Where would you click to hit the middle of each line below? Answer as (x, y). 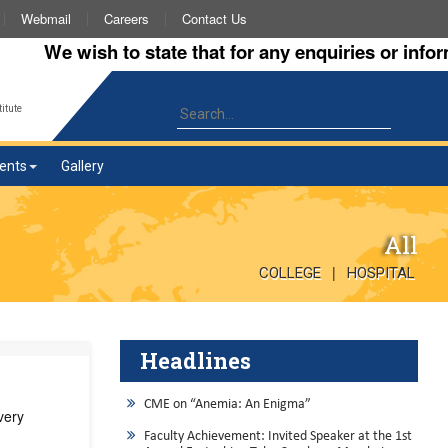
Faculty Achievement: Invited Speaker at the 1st (277, 436)
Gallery (82, 166)
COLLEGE (290, 272)
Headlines (195, 360)
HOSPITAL (381, 272)
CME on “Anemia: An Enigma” (227, 404)
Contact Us (214, 18)
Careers (126, 18)
